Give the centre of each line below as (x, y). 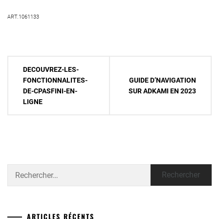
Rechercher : (24, 169)
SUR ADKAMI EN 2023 (162, 91)
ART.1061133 (23, 17)
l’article (21, 95)
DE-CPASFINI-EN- (50, 91)
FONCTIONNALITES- (55, 80)
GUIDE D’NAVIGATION (163, 80)
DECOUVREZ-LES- (51, 69)
